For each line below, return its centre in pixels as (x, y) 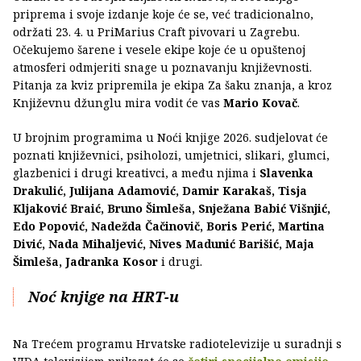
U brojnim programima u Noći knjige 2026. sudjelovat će (170, 137)
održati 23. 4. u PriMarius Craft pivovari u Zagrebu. (156, 31)
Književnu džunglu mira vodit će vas (118, 102)
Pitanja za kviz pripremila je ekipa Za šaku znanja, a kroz (172, 85)
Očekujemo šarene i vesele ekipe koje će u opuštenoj (159, 49)
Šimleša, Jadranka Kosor (85, 261)
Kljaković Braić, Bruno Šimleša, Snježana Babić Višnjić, (172, 208)
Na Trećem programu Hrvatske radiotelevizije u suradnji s (177, 343)
